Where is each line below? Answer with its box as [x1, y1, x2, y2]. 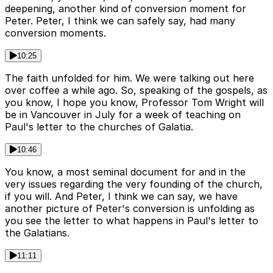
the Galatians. [5, 226, 69, 239]
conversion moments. [5, 26, 106, 39]
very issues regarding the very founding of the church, [5, 177, 263, 190]
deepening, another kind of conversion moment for [5, 2, 246, 15]
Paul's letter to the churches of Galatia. [5, 120, 193, 133]
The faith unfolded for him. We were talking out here [5, 71, 254, 84]
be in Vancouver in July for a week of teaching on [5, 108, 241, 121]
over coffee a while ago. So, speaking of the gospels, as [5, 83, 268, 96]
